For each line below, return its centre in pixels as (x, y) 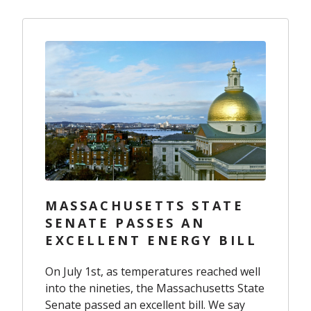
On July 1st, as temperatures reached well (153, 271)
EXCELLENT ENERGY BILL (151, 240)
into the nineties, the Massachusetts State (155, 288)
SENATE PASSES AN (125, 222)
